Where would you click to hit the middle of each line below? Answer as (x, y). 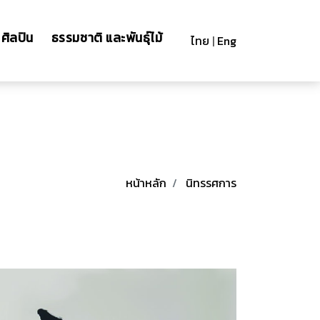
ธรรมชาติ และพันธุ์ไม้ (107, 38)
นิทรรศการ (211, 183)
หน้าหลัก (146, 183)
